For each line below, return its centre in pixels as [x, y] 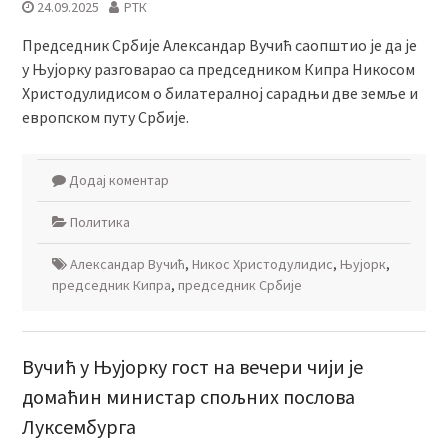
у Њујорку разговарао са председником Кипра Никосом [218, 69]
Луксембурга [78, 427]
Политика [99, 222]
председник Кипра [111, 285]
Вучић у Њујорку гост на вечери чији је [192, 367]
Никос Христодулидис [262, 264]
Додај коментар [118, 180]
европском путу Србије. [105, 117]
